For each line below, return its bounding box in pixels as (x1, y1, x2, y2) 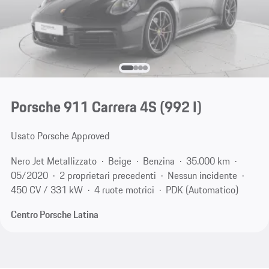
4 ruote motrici (94, 182, 154, 197)
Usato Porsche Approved (10, 128, 110, 144)
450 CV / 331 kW (10, 182, 83, 197)
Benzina (142, 153, 175, 168)
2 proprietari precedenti (59, 168, 156, 183)
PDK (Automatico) (165, 182, 238, 197)
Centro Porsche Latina (10, 207, 98, 222)
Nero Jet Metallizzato (10, 153, 97, 168)
